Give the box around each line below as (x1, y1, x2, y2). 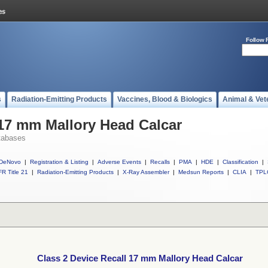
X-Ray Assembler (123, 169, 169, 175)
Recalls (150, 159, 170, 165)
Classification (223, 159, 258, 165)
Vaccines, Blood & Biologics (117, 95, 212, 103)
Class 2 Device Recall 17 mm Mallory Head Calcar (37, 254, 243, 263)
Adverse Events (98, 159, 141, 165)
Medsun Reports (178, 169, 224, 175)
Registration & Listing (30, 159, 89, 165)
